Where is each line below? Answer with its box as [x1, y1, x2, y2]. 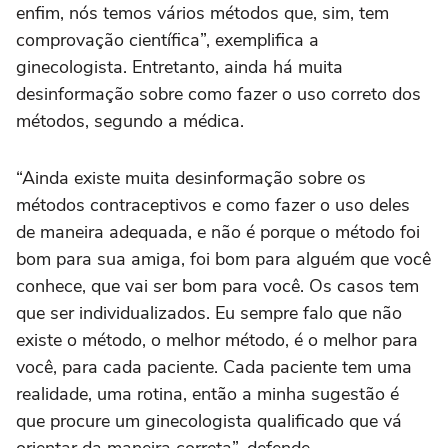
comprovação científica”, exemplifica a [16, 28, 319, 53]
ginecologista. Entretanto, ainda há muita [16, 55, 343, 80]
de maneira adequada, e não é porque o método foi [16, 220, 420, 245]
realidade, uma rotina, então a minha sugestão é [16, 382, 399, 407]
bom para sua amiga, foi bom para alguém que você [16, 247, 431, 272]
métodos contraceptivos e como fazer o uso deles [16, 193, 410, 218]
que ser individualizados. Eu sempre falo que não [16, 301, 402, 326]
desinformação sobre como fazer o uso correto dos [16, 82, 421, 107]
